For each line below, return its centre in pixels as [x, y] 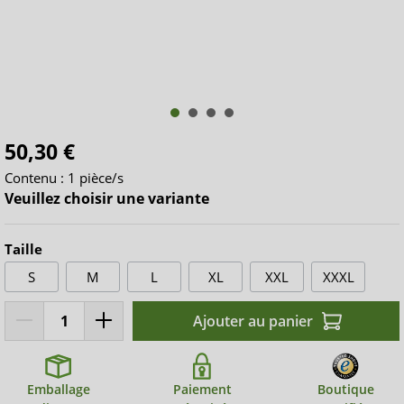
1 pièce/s [96, 177]
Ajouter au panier [252, 321]
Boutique [345, 389]
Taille [23, 248]
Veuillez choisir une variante [107, 198]
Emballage [59, 389]
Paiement [202, 389]
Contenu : [36, 177]
